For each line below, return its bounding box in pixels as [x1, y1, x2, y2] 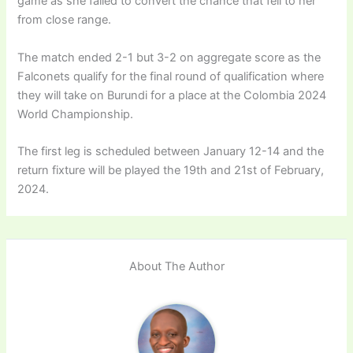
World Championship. [17, 106, 134, 121]
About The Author [128, 259, 225, 274]
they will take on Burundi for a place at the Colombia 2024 [17, 87, 327, 102]
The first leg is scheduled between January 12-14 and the [17, 144, 325, 159]
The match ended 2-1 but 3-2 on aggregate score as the [17, 50, 321, 65]
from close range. [17, 13, 112, 28]
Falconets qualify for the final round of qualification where [17, 69, 325, 84]
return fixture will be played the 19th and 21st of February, [17, 163, 325, 178]
